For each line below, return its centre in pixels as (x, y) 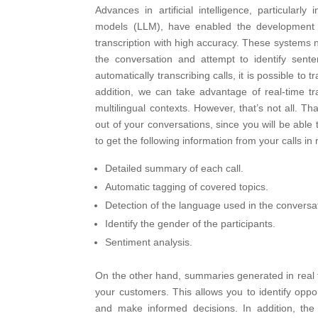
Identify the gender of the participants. (191, 224)
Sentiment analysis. (149, 242)
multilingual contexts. (143, 108)
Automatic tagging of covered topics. (187, 187)
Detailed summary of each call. (175, 169)
